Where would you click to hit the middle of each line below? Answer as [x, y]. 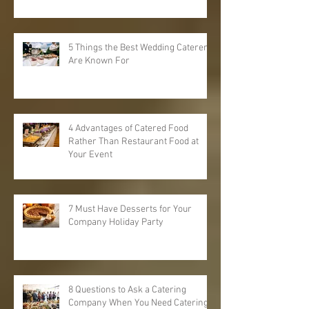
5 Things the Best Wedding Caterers [140, 48]
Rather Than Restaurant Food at [133, 141]
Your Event [90, 154]
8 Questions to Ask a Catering [127, 290]
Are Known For [99, 61]
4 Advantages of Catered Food [128, 128]
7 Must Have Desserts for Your [130, 209]
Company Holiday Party [116, 222]
